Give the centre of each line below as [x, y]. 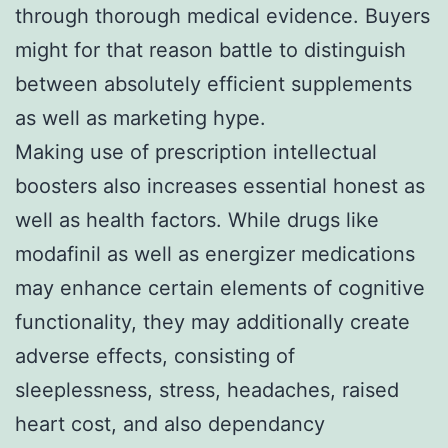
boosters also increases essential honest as [220, 185]
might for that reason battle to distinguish [210, 49]
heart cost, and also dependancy [170, 423]
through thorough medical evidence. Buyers [222, 15]
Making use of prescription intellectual [196, 151]
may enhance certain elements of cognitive [220, 287]
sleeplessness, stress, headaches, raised [207, 389]
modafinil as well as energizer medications [215, 253]
